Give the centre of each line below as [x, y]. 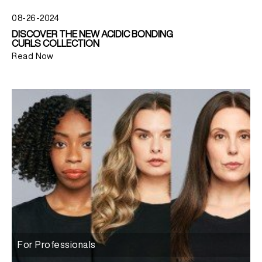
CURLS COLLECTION [56, 44]
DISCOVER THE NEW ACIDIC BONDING [92, 34]
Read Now [32, 56]
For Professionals [57, 245]
